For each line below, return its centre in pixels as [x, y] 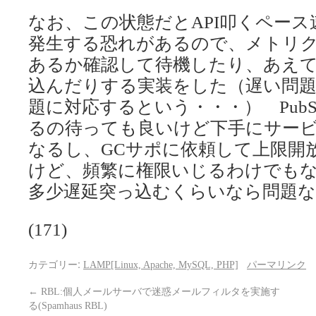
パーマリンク [276, 265]
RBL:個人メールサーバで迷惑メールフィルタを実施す [159, 291]
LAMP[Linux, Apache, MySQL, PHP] [161, 265]
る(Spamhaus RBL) [68, 305]
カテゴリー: [56, 263]
